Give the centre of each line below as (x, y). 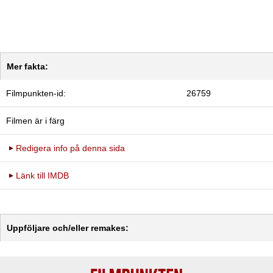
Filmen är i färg (35, 121)
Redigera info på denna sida (70, 148)
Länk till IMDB (42, 176)
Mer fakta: (27, 67)
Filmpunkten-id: (36, 94)
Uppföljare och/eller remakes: (68, 228)
